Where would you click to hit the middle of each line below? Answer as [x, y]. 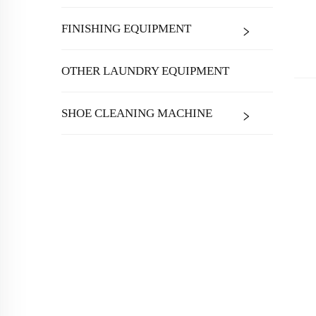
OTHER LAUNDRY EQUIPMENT [145, 71]
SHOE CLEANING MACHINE [137, 113]
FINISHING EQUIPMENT [126, 29]
